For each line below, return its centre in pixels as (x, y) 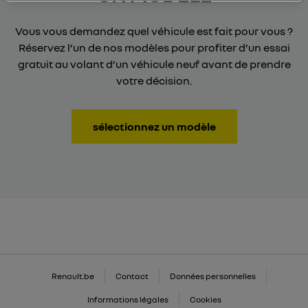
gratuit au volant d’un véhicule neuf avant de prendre (154, 64)
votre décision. (154, 81)
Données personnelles (213, 276)
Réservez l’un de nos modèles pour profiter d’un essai (154, 48)
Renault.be (73, 276)
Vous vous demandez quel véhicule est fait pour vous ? (154, 31)
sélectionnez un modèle (154, 127)
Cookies (205, 300)
